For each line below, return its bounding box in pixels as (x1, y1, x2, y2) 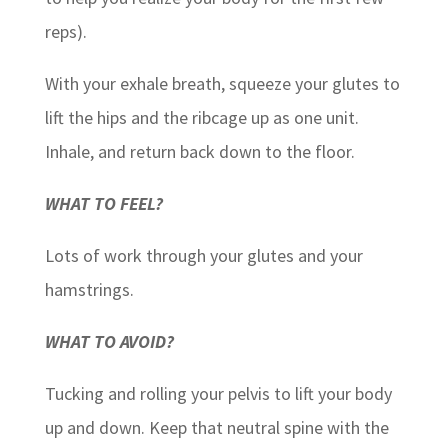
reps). (44, 19, 87, 43)
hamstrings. (44, 277, 134, 301)
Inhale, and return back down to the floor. (44, 139, 355, 163)
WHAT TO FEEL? (44, 191, 163, 215)
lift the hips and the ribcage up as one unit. (44, 105, 359, 129)
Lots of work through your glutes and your (44, 243, 363, 267)
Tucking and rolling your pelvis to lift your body (44, 381, 392, 405)
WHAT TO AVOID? (44, 329, 174, 353)
